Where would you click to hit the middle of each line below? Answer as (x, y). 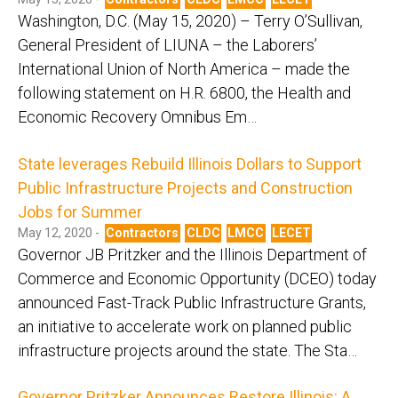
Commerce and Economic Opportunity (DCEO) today (197, 278)
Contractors (143, 232)
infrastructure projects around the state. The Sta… (187, 350)
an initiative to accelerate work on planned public (185, 326)
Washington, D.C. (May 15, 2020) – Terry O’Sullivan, (190, 21)
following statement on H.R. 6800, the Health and (184, 93)
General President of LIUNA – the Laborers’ (167, 45)
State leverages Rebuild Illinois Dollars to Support (190, 163)
